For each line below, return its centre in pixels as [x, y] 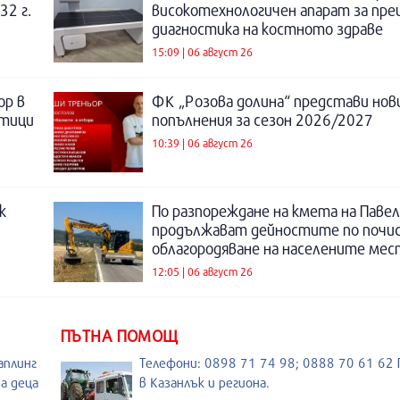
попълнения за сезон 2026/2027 [262, 120]
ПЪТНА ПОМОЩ [120, 336]
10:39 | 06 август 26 [202, 142]
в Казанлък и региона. [204, 382]
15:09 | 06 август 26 [202, 51]
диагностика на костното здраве [267, 29]
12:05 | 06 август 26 [202, 271]
